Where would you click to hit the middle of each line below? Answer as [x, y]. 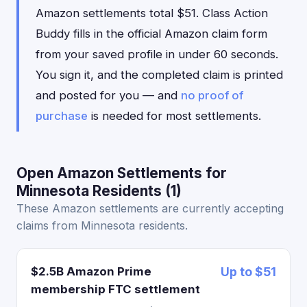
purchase [62, 116]
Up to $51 [248, 272]
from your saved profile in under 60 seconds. [157, 54]
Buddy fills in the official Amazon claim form [151, 34]
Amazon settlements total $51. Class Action [152, 13]
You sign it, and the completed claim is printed [159, 75]
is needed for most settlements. [174, 116]
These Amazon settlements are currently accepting [150, 208]
